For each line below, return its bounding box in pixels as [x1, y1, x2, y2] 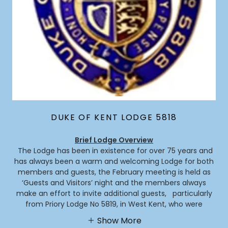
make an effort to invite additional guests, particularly [16, 188, 212, 198]
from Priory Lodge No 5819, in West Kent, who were [25, 198, 203, 209]
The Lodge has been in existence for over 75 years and [15, 145, 213, 156]
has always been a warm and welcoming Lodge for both [14, 156, 214, 166]
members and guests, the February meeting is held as [17, 166, 211, 177]
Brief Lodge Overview [75, 134, 153, 145]
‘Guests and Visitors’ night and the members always [22, 177, 206, 188]
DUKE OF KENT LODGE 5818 [50, 111, 178, 123]
